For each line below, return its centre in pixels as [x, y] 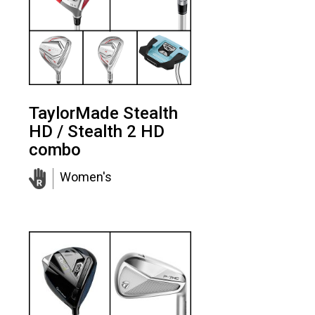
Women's [85, 176]
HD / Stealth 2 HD [97, 131]
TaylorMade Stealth [104, 113]
